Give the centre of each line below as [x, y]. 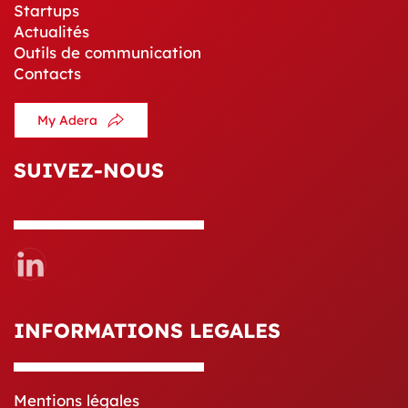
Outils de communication [107, 53]
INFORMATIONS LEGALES [147, 331]
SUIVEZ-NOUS [89, 171]
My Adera [67, 121]
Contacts [47, 74]
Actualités [51, 32]
